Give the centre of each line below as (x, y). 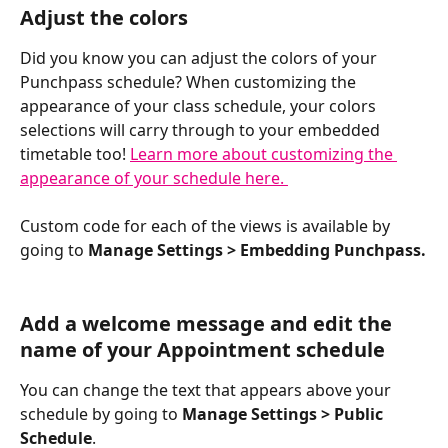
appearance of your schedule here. (154, 178)
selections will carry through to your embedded (202, 130)
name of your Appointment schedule (202, 350)
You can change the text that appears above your (207, 390)
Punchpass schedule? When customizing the (190, 82)
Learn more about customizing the (263, 154)
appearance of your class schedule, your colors (200, 106)
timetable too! (75, 154)
